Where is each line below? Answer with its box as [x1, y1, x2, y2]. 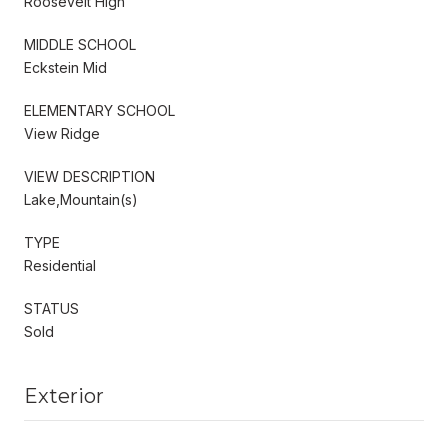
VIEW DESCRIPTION [24, 167, 155, 185]
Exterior [24, 383, 104, 408]
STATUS [24, 299, 79, 317]
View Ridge [24, 124, 100, 142]
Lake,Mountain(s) [24, 190, 138, 208]
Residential [24, 256, 96, 274]
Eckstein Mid [24, 58, 107, 76]
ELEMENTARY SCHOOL [24, 101, 175, 119]
